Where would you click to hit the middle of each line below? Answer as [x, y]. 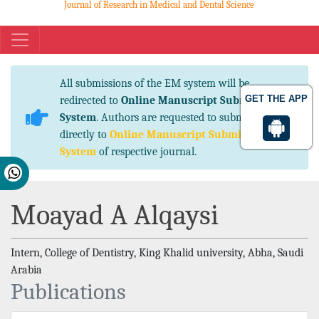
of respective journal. [146, 152]
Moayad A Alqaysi [115, 215]
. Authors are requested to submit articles [192, 117]
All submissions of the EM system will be [155, 83]
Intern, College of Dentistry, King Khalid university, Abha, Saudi [157, 253]
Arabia [26, 270]
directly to [85, 135]
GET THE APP [276, 99]
